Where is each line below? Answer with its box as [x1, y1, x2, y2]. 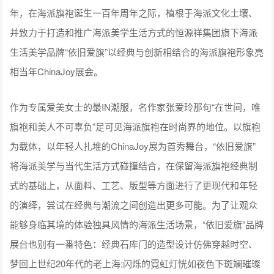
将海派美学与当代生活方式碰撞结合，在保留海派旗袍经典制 [10, 158, 258, 172]
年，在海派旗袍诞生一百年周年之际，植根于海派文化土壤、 [10, 6, 258, 19]
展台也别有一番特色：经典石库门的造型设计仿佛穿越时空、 [10, 237, 258, 250]
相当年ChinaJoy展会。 [10, 64, 103, 78]
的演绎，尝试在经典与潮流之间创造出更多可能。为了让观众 [10, 198, 258, 211]
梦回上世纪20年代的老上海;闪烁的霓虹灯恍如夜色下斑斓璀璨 [10, 256, 261, 270]
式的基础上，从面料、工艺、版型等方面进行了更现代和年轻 [10, 178, 258, 191]
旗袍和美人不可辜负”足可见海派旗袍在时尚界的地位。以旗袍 [10, 119, 261, 133]
